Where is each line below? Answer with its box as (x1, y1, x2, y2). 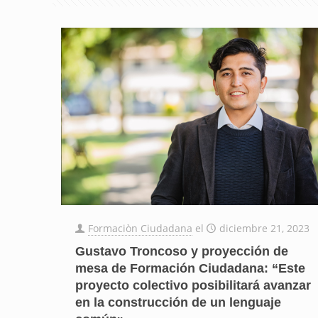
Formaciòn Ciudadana (87, 221, 192, 235)
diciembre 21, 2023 (219, 221, 309, 235)
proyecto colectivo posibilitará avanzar (75, 278, 311, 292)
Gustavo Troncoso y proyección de (75, 243, 288, 258)
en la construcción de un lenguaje (75, 295, 281, 309)
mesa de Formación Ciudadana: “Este (75, 261, 305, 275)
